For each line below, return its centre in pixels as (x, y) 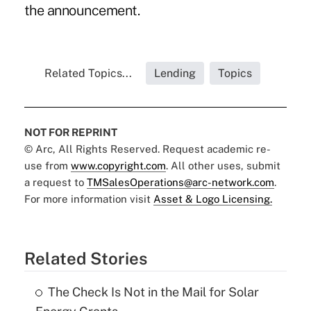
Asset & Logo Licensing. (212, 199)
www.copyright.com (118, 165)
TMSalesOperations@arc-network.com (180, 182)
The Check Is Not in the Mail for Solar (153, 292)
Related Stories (85, 258)
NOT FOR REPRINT (70, 132)
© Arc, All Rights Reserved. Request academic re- (147, 149)
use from (47, 165)
